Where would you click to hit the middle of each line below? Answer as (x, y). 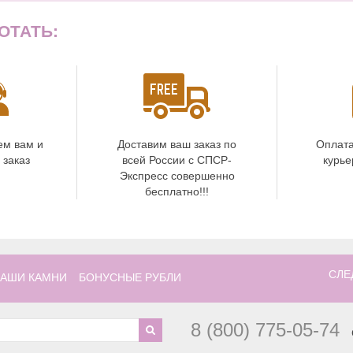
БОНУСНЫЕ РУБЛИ (130, 277)
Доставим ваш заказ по (177, 144)
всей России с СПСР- (177, 160)
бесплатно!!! (177, 191)
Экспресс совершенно (177, 175)
